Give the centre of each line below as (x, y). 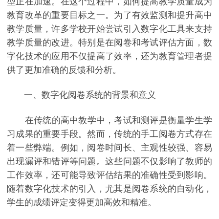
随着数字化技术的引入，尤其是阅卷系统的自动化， (109, 188)
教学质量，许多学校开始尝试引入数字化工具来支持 (109, 29)
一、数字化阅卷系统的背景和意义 (81, 95)
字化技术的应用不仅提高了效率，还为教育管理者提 (109, 56)
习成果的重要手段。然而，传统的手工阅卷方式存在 (109, 134)
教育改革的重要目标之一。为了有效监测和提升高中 (109, 15)
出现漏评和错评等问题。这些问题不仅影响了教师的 (109, 161)
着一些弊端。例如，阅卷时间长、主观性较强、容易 (109, 147)
